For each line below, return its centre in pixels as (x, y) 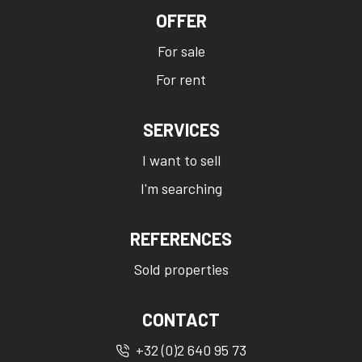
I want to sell (181, 160)
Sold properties (181, 269)
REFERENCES (181, 238)
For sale (181, 51)
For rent (181, 79)
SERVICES (181, 129)
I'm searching (181, 188)
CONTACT (181, 319)
